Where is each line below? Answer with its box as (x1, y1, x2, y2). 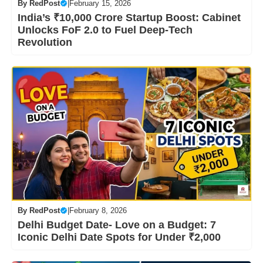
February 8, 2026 (69, 206, 127, 215)
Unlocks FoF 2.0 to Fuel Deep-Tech (18, 23, 193, 36)
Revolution (18, 36, 72, 48)
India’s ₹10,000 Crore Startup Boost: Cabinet (18, 11, 241, 23)
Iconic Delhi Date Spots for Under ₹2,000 (18, 231, 221, 244)
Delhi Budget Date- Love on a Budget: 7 (18, 219, 216, 231)
